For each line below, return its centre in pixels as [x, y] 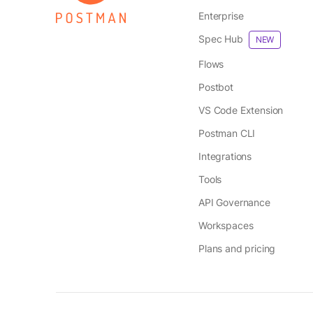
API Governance [234, 202]
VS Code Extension [241, 110]
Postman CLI [227, 133]
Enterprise [221, 16]
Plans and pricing [237, 248]
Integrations [225, 156]
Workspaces [226, 225]
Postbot [216, 87]
